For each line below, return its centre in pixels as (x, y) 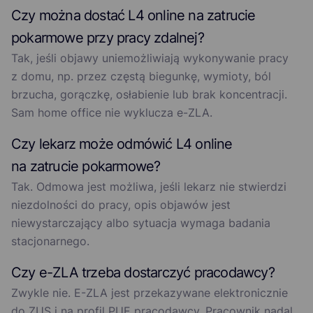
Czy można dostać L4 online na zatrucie (133, 16)
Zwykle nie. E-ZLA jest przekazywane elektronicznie (150, 293)
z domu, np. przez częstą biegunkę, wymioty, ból (141, 77)
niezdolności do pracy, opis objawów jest (121, 205)
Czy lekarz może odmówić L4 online (122, 144)
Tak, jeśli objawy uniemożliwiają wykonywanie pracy (150, 58)
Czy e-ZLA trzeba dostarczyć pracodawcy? (143, 273)
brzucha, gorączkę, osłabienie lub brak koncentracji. (149, 95)
